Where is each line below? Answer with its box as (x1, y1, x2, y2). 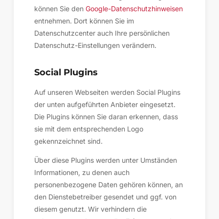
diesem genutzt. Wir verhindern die (34, 205, 147, 213)
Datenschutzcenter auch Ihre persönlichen (34, 29, 170, 37)
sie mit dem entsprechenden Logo (34, 125, 143, 133)
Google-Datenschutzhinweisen (86, 4, 183, 13)
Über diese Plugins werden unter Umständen (34, 156, 177, 164)
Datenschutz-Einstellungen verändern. (34, 41, 156, 49)
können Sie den (34, 4, 86, 13)
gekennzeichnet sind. (34, 137, 103, 145)
